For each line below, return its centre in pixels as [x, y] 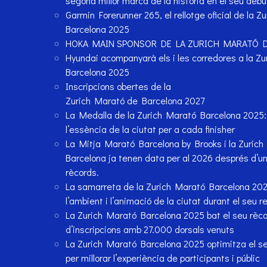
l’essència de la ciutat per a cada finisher [150, 129]
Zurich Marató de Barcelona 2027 [135, 101]
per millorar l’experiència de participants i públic [162, 258]
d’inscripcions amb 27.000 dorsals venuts [150, 229]
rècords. [82, 172]
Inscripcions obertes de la [118, 86]
